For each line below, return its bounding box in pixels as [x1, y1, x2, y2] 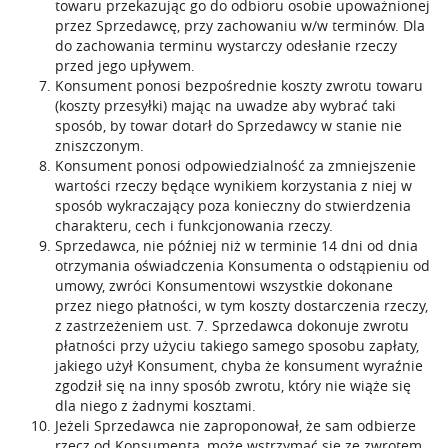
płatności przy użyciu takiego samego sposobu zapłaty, [55, 336, 419, 355]
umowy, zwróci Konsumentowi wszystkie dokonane [55, 276, 393, 295]
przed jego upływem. [55, 56, 195, 75]
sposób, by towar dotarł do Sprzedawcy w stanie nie [55, 116, 402, 135]
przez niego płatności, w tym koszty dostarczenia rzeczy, [55, 296, 428, 315]
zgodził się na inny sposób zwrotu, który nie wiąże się [55, 376, 411, 395]
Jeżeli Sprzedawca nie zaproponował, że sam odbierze [55, 416, 416, 435]
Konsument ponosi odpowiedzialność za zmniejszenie [55, 156, 416, 175]
